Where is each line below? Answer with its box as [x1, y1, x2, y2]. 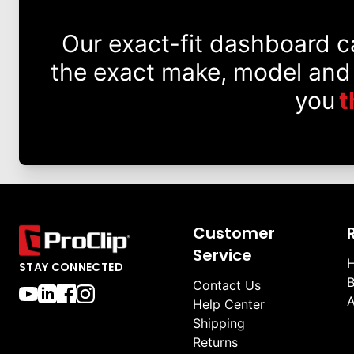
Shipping [193, 315, 245, 332]
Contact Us [193, 277, 261, 294]
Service [193, 244, 252, 267]
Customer [193, 222, 275, 245]
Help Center [193, 296, 265, 313]
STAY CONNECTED [19, 259, 123, 276]
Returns [193, 334, 238, 351]
